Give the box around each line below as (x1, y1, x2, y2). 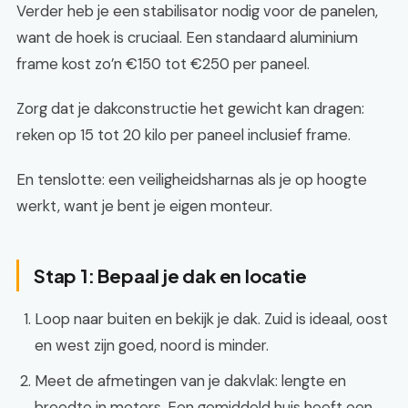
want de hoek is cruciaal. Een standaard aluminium (16, 27, 358, 47)
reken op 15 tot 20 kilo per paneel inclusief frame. (16, 125, 351, 145)
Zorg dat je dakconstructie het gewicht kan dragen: (16, 98, 364, 118)
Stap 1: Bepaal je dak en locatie (34, 264, 307, 287)
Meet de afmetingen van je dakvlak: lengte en (35, 371, 346, 391)
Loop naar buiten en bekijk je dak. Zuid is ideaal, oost (35, 309, 388, 329)
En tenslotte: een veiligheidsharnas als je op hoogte (16, 169, 367, 189)
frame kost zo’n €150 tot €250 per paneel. (16, 54, 310, 74)
